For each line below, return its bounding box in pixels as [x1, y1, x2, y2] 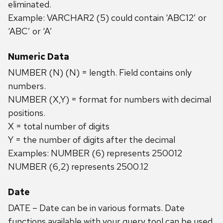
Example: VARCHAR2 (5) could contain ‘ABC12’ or [8, 12, 207, 24]
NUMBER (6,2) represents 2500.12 [8, 161, 148, 173]
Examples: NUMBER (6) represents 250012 [8, 147, 182, 159]
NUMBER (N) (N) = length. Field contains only [8, 67, 192, 79]
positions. [8, 107, 45, 119]
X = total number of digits [8, 120, 110, 132]
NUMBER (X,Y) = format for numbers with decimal [8, 94, 211, 106]
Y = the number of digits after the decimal [8, 134, 175, 146]
